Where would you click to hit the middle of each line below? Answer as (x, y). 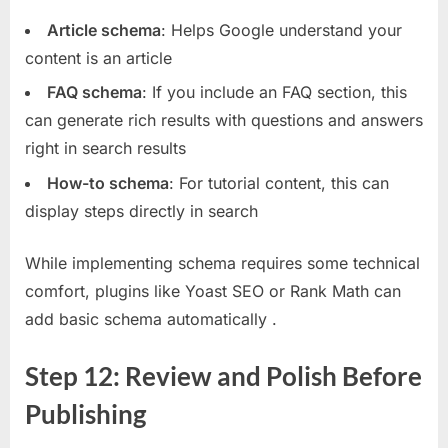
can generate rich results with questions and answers (224, 120)
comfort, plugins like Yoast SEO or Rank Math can (213, 290)
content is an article (98, 57)
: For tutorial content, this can (279, 182)
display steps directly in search (141, 210)
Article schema (104, 29)
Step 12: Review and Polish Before (223, 375)
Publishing (85, 413)
